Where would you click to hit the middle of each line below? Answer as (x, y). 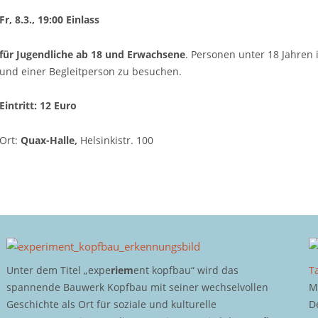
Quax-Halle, (49, 140)
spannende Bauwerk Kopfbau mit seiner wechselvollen (137, 287)
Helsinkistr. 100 (115, 140)
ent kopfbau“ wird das (186, 270)
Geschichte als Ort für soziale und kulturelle (111, 304)
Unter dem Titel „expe (58, 270)
